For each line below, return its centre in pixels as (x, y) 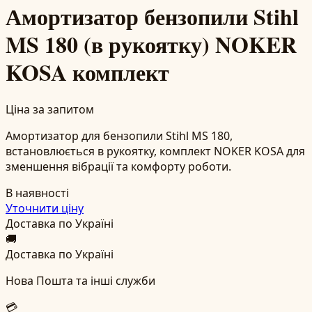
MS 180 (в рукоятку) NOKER (151, 45)
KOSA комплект (87, 72)
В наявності (37, 193)
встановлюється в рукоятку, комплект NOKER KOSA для (155, 151)
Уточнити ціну (45, 208)
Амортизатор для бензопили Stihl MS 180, (119, 135)
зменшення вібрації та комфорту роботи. (118, 166)
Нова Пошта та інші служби (80, 280)
